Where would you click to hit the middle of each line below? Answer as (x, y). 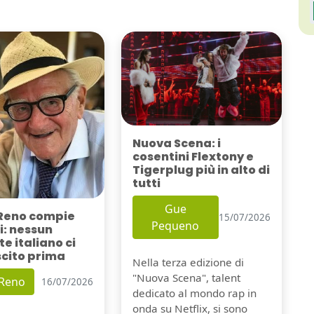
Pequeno (176, 226)
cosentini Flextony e (193, 157)
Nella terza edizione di (188, 262)
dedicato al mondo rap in (194, 293)
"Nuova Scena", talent (186, 278)
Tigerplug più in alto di (201, 170)
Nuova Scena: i (176, 144)
